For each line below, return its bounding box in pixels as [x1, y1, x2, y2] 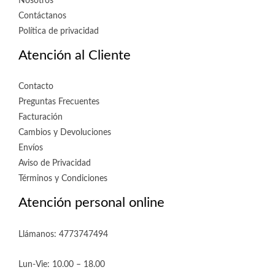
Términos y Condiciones [18, 174, 107, 184]
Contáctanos [18, 12, 66, 21]
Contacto [18, 82, 53, 91]
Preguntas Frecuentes [18, 98, 99, 107]
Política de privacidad [18, 27, 99, 36]
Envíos [18, 144, 43, 153]
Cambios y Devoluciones [18, 128, 111, 137]
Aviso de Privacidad [18, 159, 91, 168]
